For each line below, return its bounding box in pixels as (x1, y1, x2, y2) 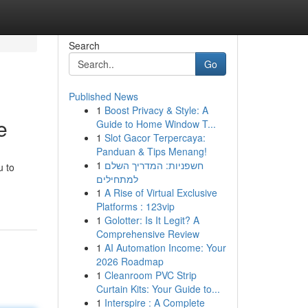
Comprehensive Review (96, 227, 199, 241)
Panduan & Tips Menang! (96, 144, 207, 158)
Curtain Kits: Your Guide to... (96, 282, 220, 296)
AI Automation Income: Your (104, 241, 226, 254)
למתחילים (96, 172, 138, 186)
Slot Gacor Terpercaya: (104, 131, 206, 144)
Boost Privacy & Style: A (104, 103, 208, 117)
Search (68, 38, 100, 52)
